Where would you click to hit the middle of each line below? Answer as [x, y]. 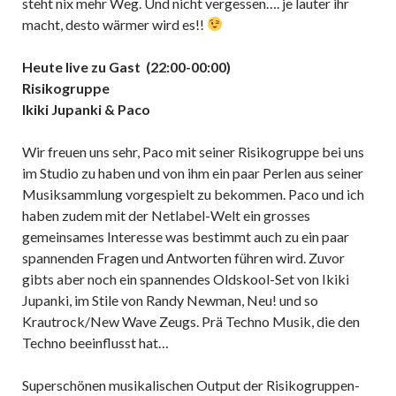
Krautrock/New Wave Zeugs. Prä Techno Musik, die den [191, 321]
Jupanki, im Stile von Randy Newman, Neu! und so [170, 300]
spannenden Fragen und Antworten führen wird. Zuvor [183, 257]
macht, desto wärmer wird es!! [114, 24]
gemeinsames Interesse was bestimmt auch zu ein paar [186, 236]
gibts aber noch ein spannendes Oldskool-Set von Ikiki [186, 278]
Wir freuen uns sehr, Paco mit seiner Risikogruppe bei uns [193, 151]
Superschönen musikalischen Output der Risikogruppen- [191, 385]
